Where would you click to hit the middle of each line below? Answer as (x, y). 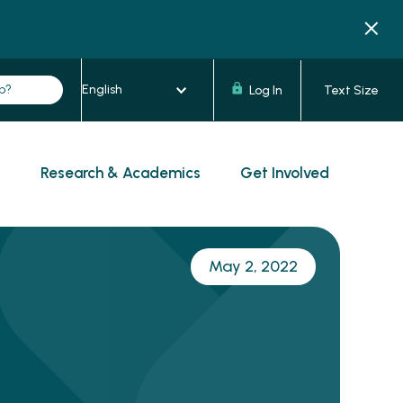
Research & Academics (121, 173)
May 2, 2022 (253, 266)
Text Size (351, 90)
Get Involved (285, 173)
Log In (266, 90)
